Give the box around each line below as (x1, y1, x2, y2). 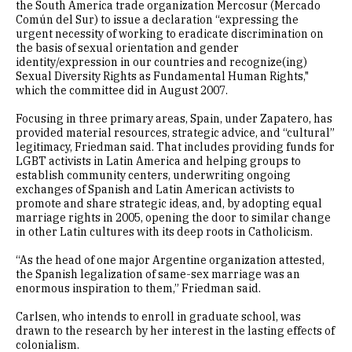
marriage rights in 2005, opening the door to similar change (16, 211, 331, 225)
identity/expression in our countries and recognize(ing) (16, 55, 307, 69)
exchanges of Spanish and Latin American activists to (16, 182, 295, 196)
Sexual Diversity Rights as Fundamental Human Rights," (16, 69, 309, 83)
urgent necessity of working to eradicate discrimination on (16, 27, 324, 41)
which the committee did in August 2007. (16, 83, 228, 97)
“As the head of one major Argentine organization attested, (16, 253, 324, 267)
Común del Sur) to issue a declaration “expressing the (16, 13, 299, 27)
